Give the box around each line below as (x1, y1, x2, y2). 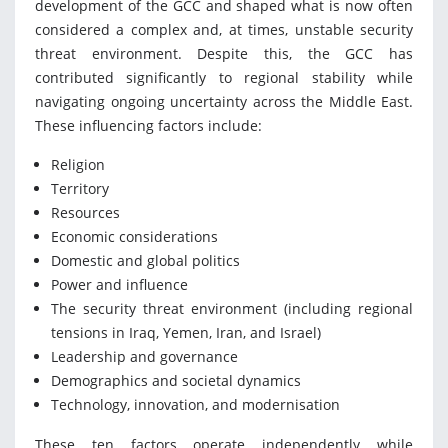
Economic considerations (51, 227, 218, 247)
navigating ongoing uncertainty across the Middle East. (35, 92, 413, 112)
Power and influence (51, 275, 188, 295)
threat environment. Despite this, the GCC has (35, 44, 413, 64)
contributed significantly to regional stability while (35, 68, 413, 88)
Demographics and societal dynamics (51, 371, 301, 391)
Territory (51, 179, 109, 199)
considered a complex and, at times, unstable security (35, 20, 413, 40)
